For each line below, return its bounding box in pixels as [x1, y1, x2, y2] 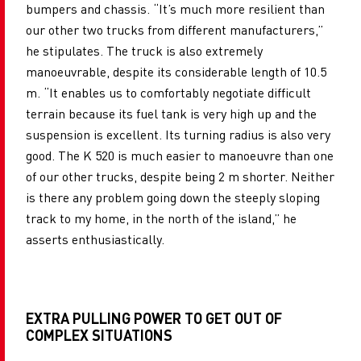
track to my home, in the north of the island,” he [26, 210, 297, 227]
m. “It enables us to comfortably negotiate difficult [26, 84, 311, 102]
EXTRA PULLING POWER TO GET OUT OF [26, 309, 282, 328]
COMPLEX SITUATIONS [26, 326, 172, 345]
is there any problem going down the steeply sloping [26, 189, 320, 206]
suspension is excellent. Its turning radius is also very [26, 126, 330, 143]
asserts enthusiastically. [26, 230, 164, 248]
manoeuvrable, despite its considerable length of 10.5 [26, 63, 326, 81]
